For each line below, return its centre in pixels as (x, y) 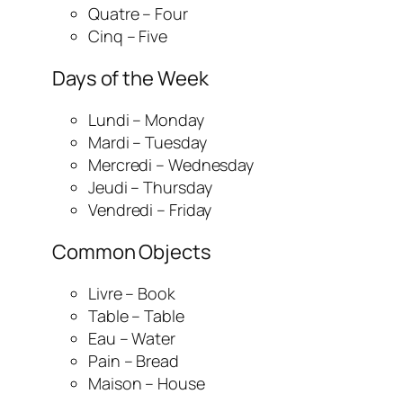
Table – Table (136, 316)
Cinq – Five (128, 36)
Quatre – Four (138, 14)
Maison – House (147, 384)
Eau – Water (132, 339)
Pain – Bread (134, 361)
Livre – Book (132, 294)
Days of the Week (130, 79)
